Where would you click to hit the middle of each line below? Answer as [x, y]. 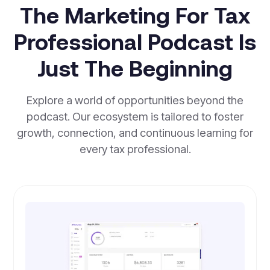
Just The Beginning [135, 68]
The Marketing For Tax [135, 15]
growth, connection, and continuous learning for [135, 132]
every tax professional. [135, 149]
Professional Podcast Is [135, 41]
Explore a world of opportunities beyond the [135, 100]
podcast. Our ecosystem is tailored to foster [135, 116]
